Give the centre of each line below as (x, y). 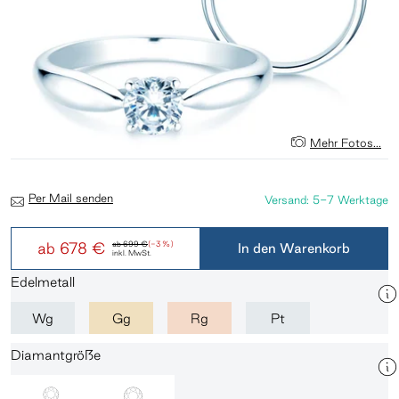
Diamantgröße (56, 355)
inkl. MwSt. (132, 253)
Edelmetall (43, 282)
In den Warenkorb (294, 248)
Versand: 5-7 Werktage (326, 199)
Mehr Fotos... (346, 142)
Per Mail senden (71, 198)
